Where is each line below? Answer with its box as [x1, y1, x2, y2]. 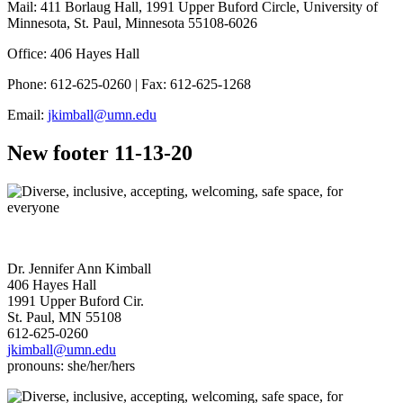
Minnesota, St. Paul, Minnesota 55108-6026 [7, 15, 257, 31]
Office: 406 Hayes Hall [7, 46, 139, 62]
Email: [7, 107, 48, 123]
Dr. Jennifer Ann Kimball [7, 260, 151, 276]
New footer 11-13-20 [7, 140, 193, 165]
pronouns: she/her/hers [7, 357, 135, 373]
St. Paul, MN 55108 [7, 309, 121, 325]
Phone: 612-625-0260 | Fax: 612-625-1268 [7, 76, 251, 93]
